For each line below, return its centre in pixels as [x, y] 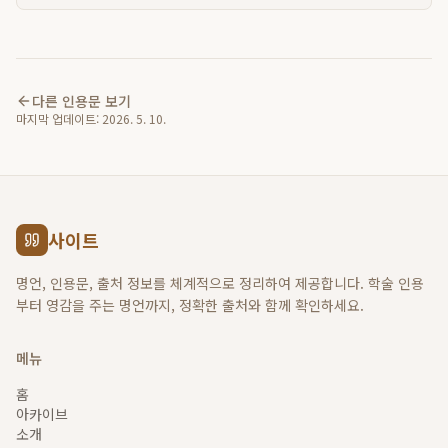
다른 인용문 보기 [81, 101]
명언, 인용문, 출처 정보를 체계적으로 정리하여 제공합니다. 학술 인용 [220, 283]
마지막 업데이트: [57, 118]
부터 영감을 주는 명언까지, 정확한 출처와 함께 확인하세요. [190, 305]
